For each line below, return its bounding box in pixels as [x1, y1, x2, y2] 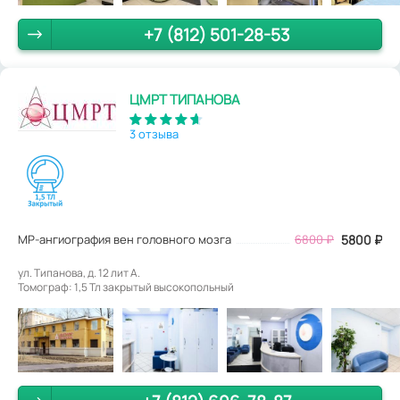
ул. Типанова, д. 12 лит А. [18, 265, 140, 281]
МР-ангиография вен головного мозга [18, 231, 231, 248]
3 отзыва [129, 126, 179, 143]
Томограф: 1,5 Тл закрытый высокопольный [18, 279, 234, 296]
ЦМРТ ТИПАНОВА [129, 90, 240, 110]
